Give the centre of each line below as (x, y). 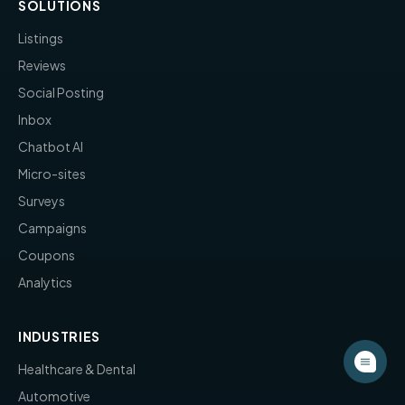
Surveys (42, 200)
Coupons (47, 254)
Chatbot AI (51, 146)
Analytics (45, 282)
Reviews (42, 65)
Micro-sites (52, 173)
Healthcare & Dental (77, 368)
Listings (41, 38)
